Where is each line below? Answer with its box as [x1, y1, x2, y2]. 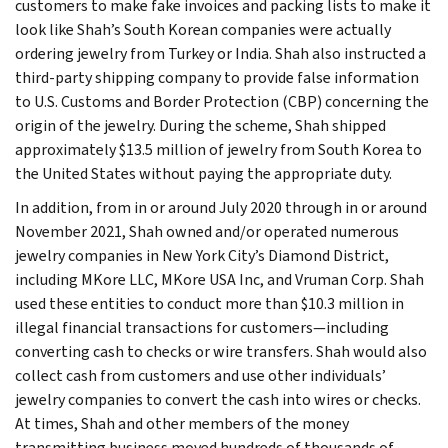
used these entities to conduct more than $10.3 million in [15, 292, 404, 314]
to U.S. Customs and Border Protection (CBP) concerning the [15, 90, 429, 112]
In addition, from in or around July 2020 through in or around [15, 196, 427, 218]
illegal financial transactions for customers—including [15, 316, 389, 338]
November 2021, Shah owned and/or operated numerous [15, 220, 399, 242]
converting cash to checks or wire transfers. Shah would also [15, 340, 427, 362]
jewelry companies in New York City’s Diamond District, [15, 244, 389, 266]
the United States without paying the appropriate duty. [15, 162, 392, 184]
